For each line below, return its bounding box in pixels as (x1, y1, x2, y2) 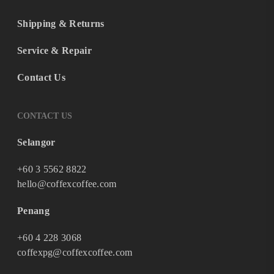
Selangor (17, 137, 56, 147)
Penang (17, 206, 50, 216)
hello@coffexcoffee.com (17, 179, 117, 189)
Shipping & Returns (17, 18, 105, 29)
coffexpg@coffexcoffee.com (17, 247, 133, 257)
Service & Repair (17, 45, 92, 56)
